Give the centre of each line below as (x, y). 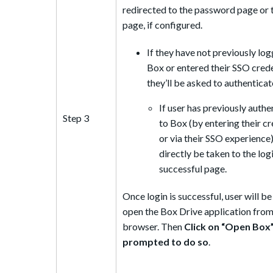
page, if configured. (162, 24)
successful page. (193, 168)
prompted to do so (165, 241)
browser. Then (153, 226)
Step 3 (76, 118)
